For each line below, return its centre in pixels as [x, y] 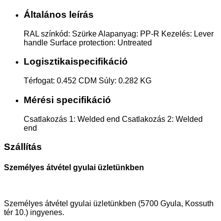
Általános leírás [59, 14]
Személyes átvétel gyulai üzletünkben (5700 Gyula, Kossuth [109, 203]
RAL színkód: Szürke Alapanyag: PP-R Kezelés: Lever [119, 34]
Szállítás [23, 147]
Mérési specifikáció [67, 100]
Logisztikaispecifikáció [76, 62]
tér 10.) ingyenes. [34, 212]
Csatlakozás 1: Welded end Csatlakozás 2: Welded [113, 119]
